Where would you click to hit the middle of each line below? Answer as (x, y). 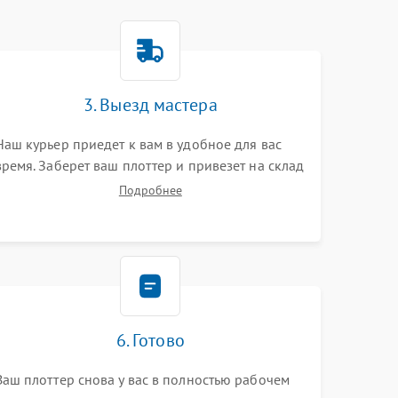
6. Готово (150, 340)
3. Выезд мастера (151, 105)
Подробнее (150, 190)
